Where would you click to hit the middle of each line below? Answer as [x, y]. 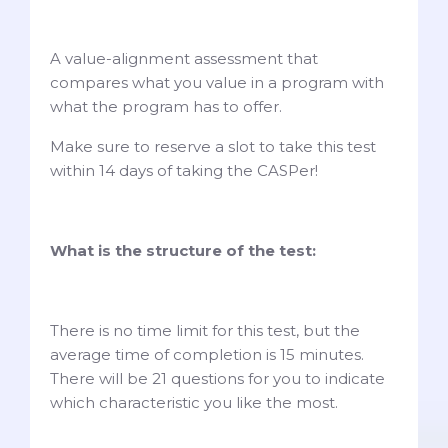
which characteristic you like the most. [198, 403]
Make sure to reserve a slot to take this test [213, 147]
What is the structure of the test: [185, 251]
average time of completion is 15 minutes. [207, 355]
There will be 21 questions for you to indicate [217, 379]
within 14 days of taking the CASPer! [186, 171]
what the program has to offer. [168, 107]
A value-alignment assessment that [184, 59]
